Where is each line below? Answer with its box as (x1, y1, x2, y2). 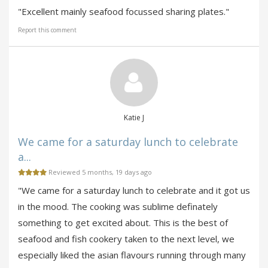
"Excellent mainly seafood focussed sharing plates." (18, 5, 229, 18)
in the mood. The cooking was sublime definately (18, 200, 218, 213)
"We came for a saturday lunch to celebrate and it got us (18, 184, 250, 197)
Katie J (124, 112, 144, 123)
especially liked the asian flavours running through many (18, 249, 246, 261)
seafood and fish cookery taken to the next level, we (18, 233, 234, 245)
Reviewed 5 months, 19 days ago (47, 167, 152, 177)
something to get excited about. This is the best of (18, 217, 228, 229)
